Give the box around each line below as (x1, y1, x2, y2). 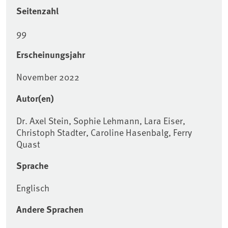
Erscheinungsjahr (16, 48, 85, 62)
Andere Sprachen (16, 203, 83, 216)
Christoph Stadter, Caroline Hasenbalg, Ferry (16, 126, 192, 139)
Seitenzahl (16, 4, 59, 18)
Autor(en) (16, 92, 54, 105)
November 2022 (16, 70, 79, 83)
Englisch (16, 181, 49, 194)
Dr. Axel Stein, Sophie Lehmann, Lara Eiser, (16, 114, 185, 127)
